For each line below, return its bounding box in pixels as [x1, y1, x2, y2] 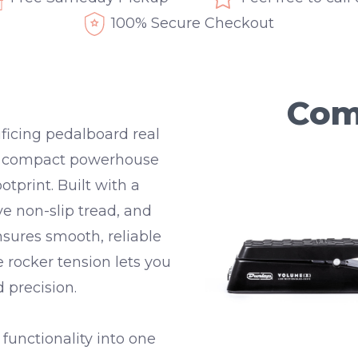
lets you [111, 253, 171, 272]
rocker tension [8, 253, 111, 272]
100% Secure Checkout [110, 14, 274, 33]
